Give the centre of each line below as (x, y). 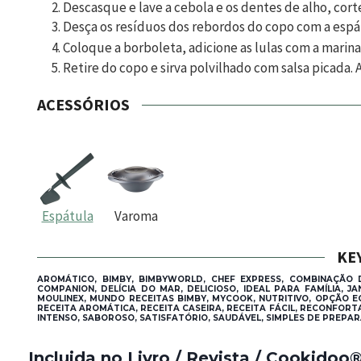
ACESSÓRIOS (83, 105)
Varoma (136, 216)
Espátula (67, 216)
